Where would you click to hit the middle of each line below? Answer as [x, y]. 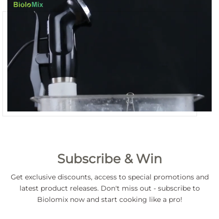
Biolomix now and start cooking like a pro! [109, 199]
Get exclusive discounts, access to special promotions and [109, 177]
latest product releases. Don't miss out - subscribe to [109, 188]
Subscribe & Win [109, 158]
